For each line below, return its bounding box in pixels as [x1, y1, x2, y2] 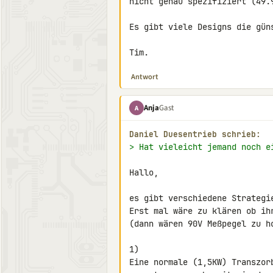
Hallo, [129, 167, 158, 178]
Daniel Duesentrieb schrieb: [129, 129, 261, 140]
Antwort [131, 71, 158, 82]
